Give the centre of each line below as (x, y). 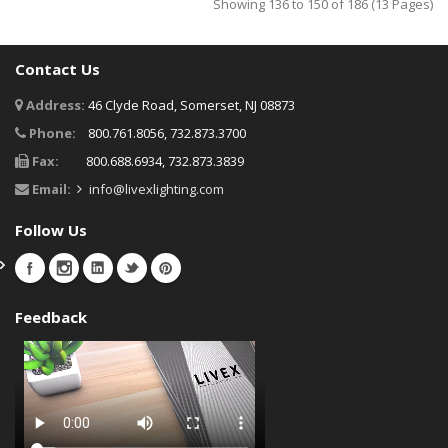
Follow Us (51, 230)
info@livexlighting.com (156, 189)
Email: (54, 189)
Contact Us (57, 69)
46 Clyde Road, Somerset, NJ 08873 (191, 105)
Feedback (51, 317)
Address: (55, 105)
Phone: (52, 133)
